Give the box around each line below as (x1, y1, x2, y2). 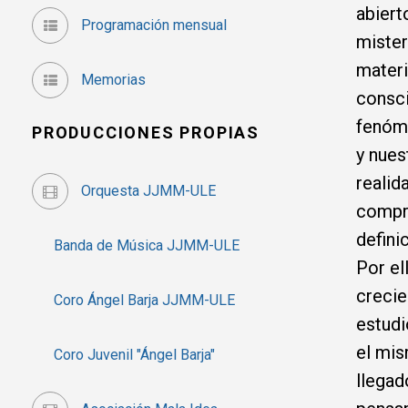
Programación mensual (77, 15, 227, 34)
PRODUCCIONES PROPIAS (32, 122, 260, 142)
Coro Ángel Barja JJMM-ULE (32, 291, 235, 309)
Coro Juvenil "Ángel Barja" (32, 345, 215, 363)
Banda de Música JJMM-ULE (32, 236, 240, 254)
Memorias (77, 70, 146, 88)
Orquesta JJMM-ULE (77, 181, 216, 199)
